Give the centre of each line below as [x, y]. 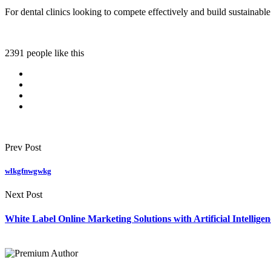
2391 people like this [44, 53]
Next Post [24, 195]
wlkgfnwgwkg [28, 171]
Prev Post [23, 147]
